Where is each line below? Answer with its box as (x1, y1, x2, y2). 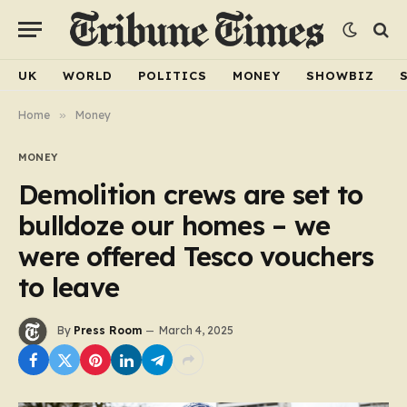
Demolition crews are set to (18, 178, 363, 211)
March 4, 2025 (159, 323, 233, 338)
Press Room (74, 323, 142, 338)
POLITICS (138, 67, 207, 83)
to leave (18, 271, 120, 303)
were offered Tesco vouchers (18, 240, 374, 273)
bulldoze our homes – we (18, 209, 331, 242)
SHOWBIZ (306, 67, 374, 83)
